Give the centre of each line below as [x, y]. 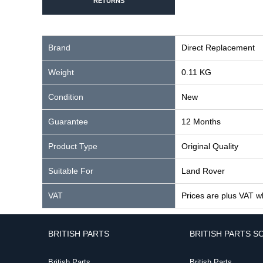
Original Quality [210, 146]
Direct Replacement [218, 48]
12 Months [201, 122]
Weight [61, 72]
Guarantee [68, 122]
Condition [66, 97]
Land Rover [203, 171]
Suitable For [71, 171]
